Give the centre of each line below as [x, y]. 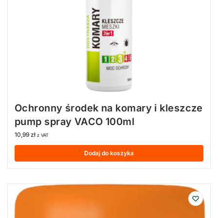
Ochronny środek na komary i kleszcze [109, 108]
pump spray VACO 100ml [75, 121]
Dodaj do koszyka [109, 153]
